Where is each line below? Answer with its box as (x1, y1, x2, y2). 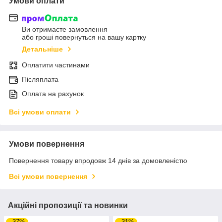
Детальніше (22, 45, 63, 53)
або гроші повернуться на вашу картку (22, 33, 146, 41)
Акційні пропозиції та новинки (8, 201, 128, 210)
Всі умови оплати (9, 108, 71, 116)
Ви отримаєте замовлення (22, 25, 108, 33)
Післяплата (22, 75, 58, 83)
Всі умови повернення (9, 172, 87, 180)
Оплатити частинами (22, 60, 90, 69)
